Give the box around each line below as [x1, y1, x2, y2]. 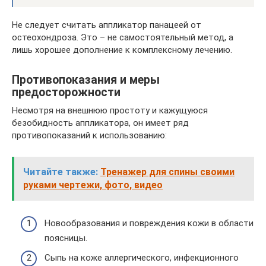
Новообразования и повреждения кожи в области [45, 217, 254, 229]
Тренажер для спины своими [100, 166, 235, 178]
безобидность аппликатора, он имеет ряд [12, 118, 189, 128]
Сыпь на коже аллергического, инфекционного [45, 252, 239, 263]
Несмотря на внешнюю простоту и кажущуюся [12, 105, 208, 116]
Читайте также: [23, 166, 98, 178]
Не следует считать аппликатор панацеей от [12, 20, 201, 30]
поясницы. [45, 232, 87, 243]
